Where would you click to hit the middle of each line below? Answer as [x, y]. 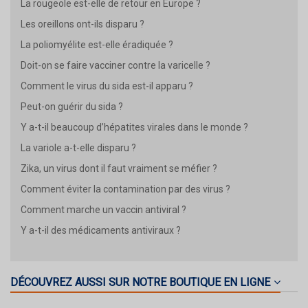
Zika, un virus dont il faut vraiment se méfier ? [119, 169]
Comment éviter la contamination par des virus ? [125, 189]
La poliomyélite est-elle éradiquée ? [97, 45]
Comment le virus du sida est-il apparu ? [107, 86]
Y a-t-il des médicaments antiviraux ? [101, 231]
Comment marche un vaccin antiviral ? [103, 210]
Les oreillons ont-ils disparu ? [82, 24]
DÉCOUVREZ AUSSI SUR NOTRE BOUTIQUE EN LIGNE [140, 283]
